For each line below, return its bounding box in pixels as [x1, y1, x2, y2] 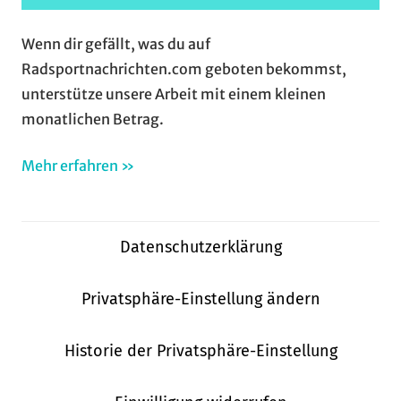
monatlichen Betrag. [21, 109, 164, 128]
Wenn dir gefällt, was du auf [21, 34, 210, 53]
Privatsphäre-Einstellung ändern [81, 289, 320, 310]
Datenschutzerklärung [119, 237, 282, 258]
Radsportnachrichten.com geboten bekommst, [21, 59, 346, 78]
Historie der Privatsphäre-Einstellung [64, 341, 337, 362]
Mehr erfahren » [21, 156, 134, 175]
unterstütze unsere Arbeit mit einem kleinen [21, 84, 326, 103]
